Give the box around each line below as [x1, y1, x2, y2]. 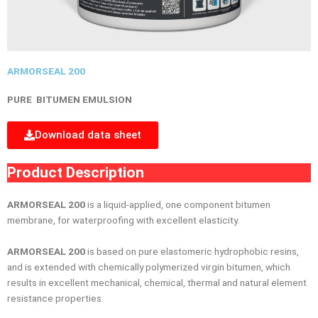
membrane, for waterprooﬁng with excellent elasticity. [7, 214, 239, 226]
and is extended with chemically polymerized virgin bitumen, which [7, 261, 290, 273]
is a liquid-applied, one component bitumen [87, 198, 270, 210]
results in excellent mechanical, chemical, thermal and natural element [7, 276, 307, 288]
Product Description [7, 163, 144, 181]
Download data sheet [35, 128, 141, 141]
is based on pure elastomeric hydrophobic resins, [87, 245, 299, 257]
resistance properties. [7, 292, 104, 304]
